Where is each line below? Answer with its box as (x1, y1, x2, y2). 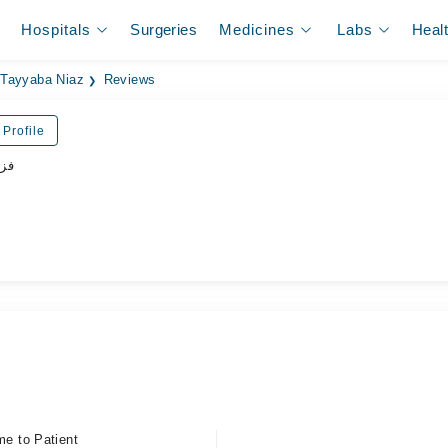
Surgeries (130, 21, 197, 38)
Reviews (103, 73, 156, 87)
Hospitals (21, 21, 92, 38)
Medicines (219, 21, 296, 38)
